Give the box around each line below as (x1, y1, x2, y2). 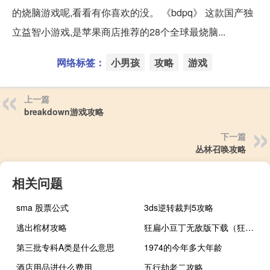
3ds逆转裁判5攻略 (144, 201, 214, 213)
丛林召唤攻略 (195, 142, 246, 155)
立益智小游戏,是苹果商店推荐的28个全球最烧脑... (12, 24, 225, 39)
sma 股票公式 (16, 201, 69, 213)
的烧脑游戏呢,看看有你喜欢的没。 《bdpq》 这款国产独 (12, 5, 253, 19)
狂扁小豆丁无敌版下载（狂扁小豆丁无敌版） (245, 221, 254, 233)
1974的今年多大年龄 (144, 240, 223, 253)
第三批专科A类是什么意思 (16, 240, 115, 253)
